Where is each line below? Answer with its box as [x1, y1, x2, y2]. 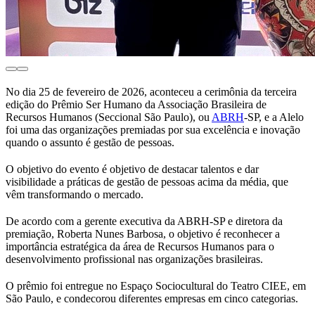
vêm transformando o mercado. [6, 188, 143, 201]
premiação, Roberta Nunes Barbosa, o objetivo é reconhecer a [6, 228, 280, 240]
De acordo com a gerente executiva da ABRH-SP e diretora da [6, 215, 283, 228]
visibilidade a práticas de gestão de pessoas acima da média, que [6, 176, 288, 188]
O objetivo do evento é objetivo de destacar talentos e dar [6, 163, 259, 176]
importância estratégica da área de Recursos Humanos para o [6, 240, 274, 253]
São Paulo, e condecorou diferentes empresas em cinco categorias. [6, 292, 298, 305]
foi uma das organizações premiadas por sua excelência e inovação [6, 124, 300, 136]
